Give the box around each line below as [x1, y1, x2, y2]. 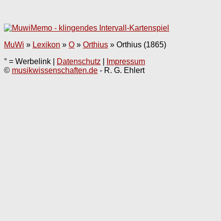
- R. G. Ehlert [98, 66, 145, 75]
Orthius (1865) [116, 40, 166, 49]
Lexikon [33, 40, 60, 49]
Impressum [107, 57, 145, 66]
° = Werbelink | [4, 57, 57, 66]
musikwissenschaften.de [12, 66, 98, 75]
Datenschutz [57, 57, 101, 66]
